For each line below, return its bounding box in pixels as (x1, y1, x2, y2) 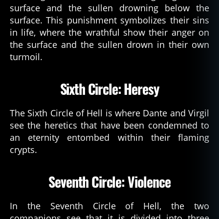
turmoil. (10, 51, 43, 63)
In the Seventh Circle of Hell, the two (10, 200, 209, 212)
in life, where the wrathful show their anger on (10, 26, 209, 38)
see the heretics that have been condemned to (10, 119, 209, 131)
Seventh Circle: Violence (48, 172, 171, 192)
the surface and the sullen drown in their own (10, 39, 209, 50)
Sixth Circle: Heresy (60, 79, 159, 99)
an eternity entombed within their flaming (10, 131, 209, 143)
